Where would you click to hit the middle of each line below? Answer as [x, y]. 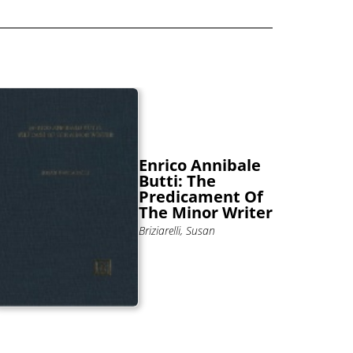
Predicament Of [201, 197]
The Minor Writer [206, 213]
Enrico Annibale [200, 165]
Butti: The [177, 181]
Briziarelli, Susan [177, 231]
